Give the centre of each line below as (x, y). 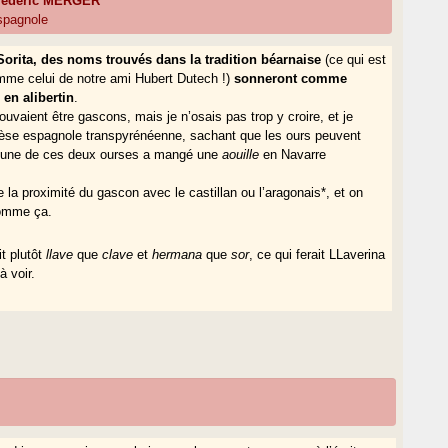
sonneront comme (291, 78)
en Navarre (293, 154)
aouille (241, 154)
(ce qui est (354, 59)
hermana (177, 254)
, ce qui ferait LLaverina (317, 254)
